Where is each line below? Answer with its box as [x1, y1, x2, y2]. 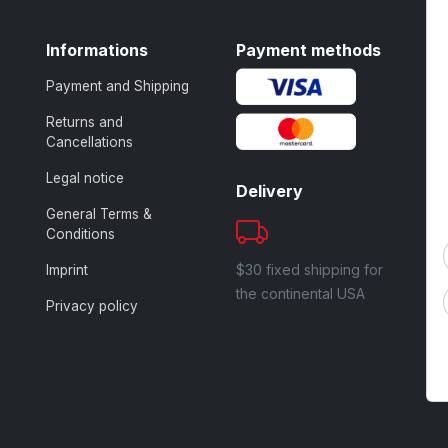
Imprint [46, 261, 88, 278]
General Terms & [46, 205, 152, 222]
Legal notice [46, 169, 124, 186]
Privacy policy [46, 297, 138, 314]
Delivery [236, 181, 303, 202]
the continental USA [236, 285, 365, 303]
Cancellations [46, 133, 133, 150]
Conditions [46, 225, 115, 242]
